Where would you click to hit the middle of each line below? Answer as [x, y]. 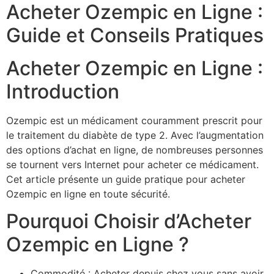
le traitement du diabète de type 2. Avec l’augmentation [135, 135]
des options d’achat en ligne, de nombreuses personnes [135, 150]
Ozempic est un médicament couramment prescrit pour [134, 120]
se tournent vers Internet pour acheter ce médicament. [132, 164]
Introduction [63, 91]
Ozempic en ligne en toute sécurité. [88, 194]
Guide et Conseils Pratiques [135, 35]
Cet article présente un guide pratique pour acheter [126, 179]
